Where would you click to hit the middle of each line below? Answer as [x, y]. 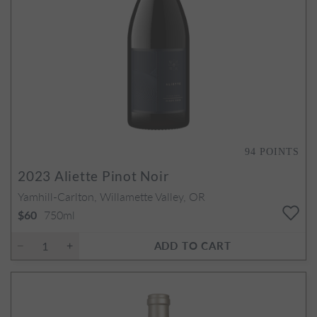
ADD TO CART [192, 245]
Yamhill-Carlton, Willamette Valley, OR [111, 196]
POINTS [279, 151]
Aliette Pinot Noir [110, 175]
